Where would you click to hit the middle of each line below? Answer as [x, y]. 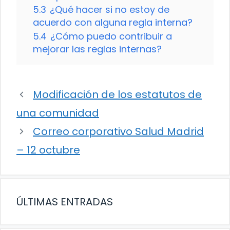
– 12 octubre [48, 150]
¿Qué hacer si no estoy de [110, 10]
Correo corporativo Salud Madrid [118, 132]
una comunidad [58, 113]
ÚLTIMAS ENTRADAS [65, 202]
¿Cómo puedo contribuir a [111, 36]
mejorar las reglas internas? [97, 49]
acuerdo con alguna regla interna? [113, 23]
